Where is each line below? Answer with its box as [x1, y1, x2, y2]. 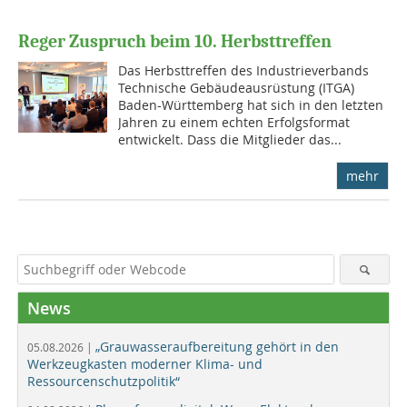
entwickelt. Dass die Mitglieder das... [118, 131, 342, 149]
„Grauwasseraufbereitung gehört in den [95, 338, 339, 356]
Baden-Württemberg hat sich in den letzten [118, 96, 384, 114]
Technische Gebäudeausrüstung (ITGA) [118, 79, 355, 97]
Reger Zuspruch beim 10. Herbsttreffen [18, 31, 332, 53]
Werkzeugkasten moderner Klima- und [27, 355, 263, 373]
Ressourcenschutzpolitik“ [27, 372, 180, 391]
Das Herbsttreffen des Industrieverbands [118, 62, 370, 80]
